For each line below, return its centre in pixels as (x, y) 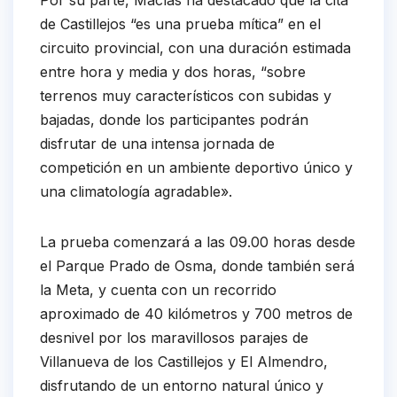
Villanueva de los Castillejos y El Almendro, (184, 362)
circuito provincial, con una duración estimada (195, 48)
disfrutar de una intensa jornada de (157, 144)
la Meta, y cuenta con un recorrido (158, 290)
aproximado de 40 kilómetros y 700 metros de (196, 314)
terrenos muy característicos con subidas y (186, 96)
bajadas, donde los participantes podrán (174, 120)
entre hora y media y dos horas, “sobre (173, 72)
